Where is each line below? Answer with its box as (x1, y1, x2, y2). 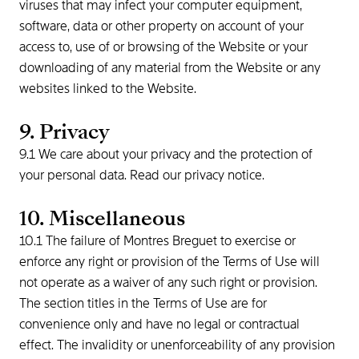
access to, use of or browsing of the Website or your (19, 38, 308, 55)
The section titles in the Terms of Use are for (19, 295, 267, 312)
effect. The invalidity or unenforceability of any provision (19, 337, 335, 353)
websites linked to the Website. (19, 80, 203, 97)
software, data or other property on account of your (19, 18, 304, 34)
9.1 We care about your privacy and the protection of (19, 146, 313, 163)
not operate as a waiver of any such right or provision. (19, 274, 317, 291)
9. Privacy (19, 118, 115, 146)
